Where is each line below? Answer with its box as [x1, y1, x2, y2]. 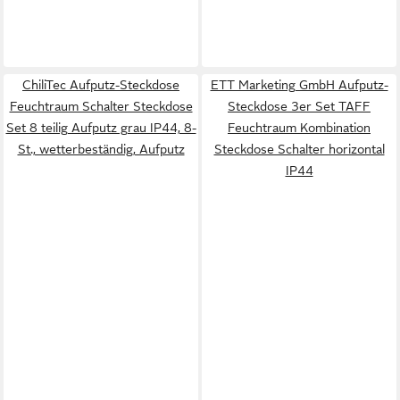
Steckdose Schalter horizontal [213, 142, 385, 156]
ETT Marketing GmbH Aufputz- [210, 78, 388, 92]
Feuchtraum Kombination [228, 121, 371, 135]
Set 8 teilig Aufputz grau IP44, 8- [5, 121, 196, 135]
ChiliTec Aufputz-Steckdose [22, 78, 179, 92]
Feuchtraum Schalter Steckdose [9, 99, 193, 113]
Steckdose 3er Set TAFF [228, 99, 371, 113]
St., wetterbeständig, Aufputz [17, 142, 185, 156]
